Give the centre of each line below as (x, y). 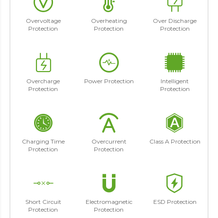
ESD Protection (175, 201)
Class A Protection (175, 141)
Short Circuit (43, 201)
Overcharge (43, 81)
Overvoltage (43, 20)
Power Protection (109, 81)
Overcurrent (109, 141)
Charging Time (43, 141)
